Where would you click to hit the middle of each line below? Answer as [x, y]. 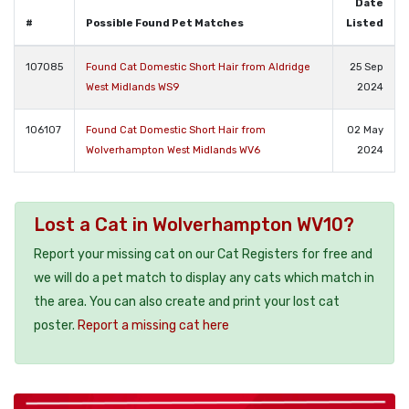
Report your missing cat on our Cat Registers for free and [203, 254]
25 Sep [367, 67]
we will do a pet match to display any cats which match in [204, 278]
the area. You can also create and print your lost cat [187, 301]
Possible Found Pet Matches [165, 23]
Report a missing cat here [153, 325]
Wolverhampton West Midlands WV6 [173, 150]
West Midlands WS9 [132, 87]
